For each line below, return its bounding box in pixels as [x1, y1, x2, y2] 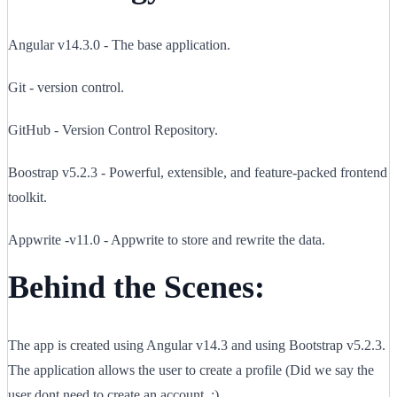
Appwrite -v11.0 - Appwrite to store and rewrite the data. [8, 232, 325, 248]
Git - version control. [8, 80, 124, 96]
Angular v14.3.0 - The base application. [8, 37, 230, 53]
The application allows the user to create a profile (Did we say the [8, 362, 374, 378]
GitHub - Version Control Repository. [8, 122, 218, 138]
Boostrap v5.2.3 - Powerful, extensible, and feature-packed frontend [8, 165, 387, 181]
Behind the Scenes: [8, 269, 265, 306]
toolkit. [8, 190, 47, 206]
